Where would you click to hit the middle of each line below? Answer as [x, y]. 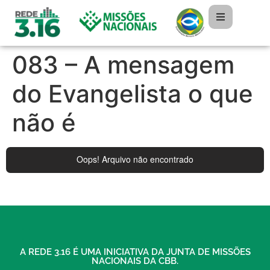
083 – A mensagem [123, 65]
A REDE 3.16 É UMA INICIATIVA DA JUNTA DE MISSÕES [135, 252]
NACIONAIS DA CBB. [135, 261]
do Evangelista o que [133, 94]
